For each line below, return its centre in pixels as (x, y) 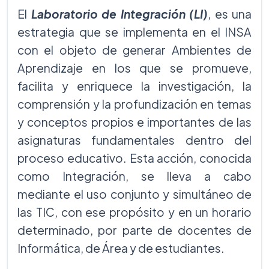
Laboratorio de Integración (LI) (119, 14)
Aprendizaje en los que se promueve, (134, 68)
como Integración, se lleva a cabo (134, 176)
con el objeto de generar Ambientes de (134, 50)
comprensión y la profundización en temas (134, 104)
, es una (230, 14)
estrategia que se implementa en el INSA (134, 32)
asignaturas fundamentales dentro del (134, 140)
